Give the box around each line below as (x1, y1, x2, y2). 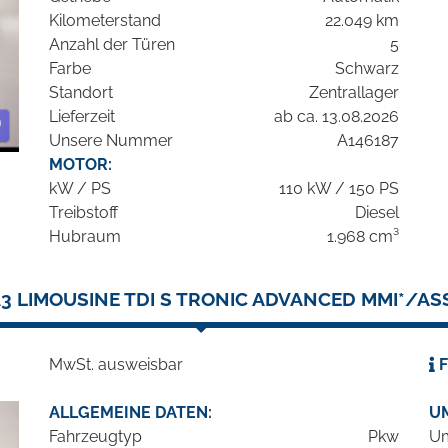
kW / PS (49, 179, 111, 199)
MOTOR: (49, 155, 112, 175)
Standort (49, 83, 113, 103)
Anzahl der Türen (49, 35, 175, 55)
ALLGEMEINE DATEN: (49, 403, 212, 423)
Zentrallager (309, 83, 399, 103)
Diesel (355, 203, 399, 223)
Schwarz (335, 59, 399, 79)
